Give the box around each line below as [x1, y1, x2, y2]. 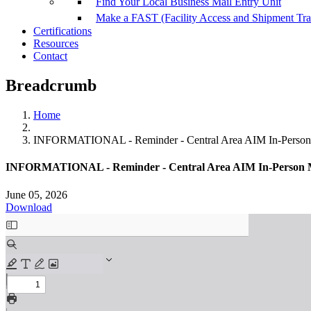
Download [6, 201, 52, 213]
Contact [33, 50, 67, 62]
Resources [33, 37, 78, 50]
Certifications [33, 25, 92, 37]
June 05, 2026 [6, 188, 67, 201]
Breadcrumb [6, 76, 96, 95]
